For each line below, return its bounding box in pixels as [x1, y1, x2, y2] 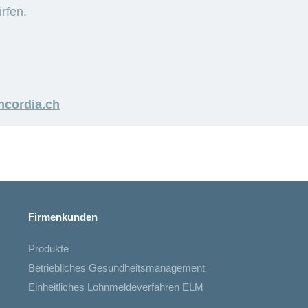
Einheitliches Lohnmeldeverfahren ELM [28, 281, 204, 294]
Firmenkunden [28, 211, 98, 223]
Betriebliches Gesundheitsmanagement [28, 262, 206, 274]
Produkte [28, 243, 69, 255]
